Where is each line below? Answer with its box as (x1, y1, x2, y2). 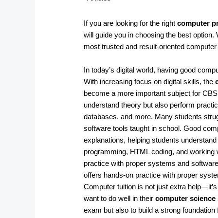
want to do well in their (84, 194, 156, 202)
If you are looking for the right (84, 18, 178, 27)
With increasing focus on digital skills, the (84, 77, 216, 86)
